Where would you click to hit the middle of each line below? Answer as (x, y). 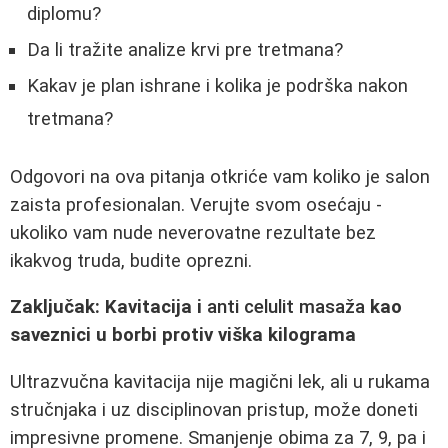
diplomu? (64, 14)
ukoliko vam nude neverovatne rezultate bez (193, 232)
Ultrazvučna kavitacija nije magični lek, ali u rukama (220, 382)
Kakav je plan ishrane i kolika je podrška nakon (217, 86)
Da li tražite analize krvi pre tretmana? (185, 50)
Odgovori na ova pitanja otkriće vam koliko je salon (220, 176)
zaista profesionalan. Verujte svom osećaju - (196, 204)
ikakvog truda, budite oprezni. (131, 260)
